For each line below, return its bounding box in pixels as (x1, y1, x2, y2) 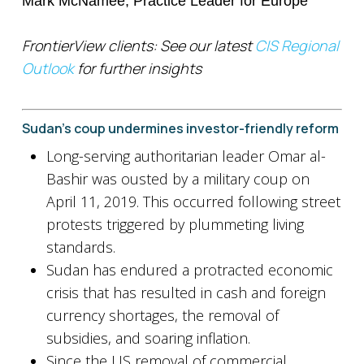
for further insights (76, 58, 201, 78)
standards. (45, 237, 115, 257)
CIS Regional (254, 36, 339, 55)
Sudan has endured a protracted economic (45, 260, 333, 279)
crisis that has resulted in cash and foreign (45, 283, 326, 302)
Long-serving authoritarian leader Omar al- (45, 146, 326, 166)
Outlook (21, 58, 77, 78)
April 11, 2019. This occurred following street (45, 192, 340, 211)
